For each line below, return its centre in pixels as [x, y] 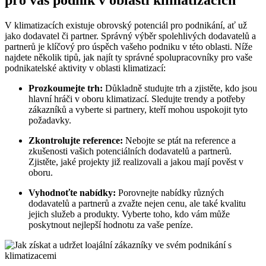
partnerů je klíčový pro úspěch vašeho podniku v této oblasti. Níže [129, 46]
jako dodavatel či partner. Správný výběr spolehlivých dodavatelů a [130, 36]
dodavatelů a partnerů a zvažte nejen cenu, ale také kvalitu [137, 203]
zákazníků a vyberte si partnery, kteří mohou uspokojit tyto [138, 109]
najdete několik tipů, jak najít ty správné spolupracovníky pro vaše [129, 57]
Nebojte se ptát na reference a [179, 140]
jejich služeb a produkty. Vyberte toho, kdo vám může [129, 214]
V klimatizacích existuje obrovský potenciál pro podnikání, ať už [126, 25]
